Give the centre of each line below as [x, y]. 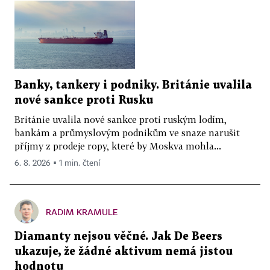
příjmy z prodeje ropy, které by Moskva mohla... [118, 146]
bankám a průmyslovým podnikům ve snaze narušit [127, 132]
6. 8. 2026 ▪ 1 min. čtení [57, 163]
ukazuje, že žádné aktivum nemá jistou [124, 251]
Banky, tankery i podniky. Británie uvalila [133, 85]
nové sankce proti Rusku [84, 100]
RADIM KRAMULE [82, 212]
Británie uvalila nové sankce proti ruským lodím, [121, 119]
